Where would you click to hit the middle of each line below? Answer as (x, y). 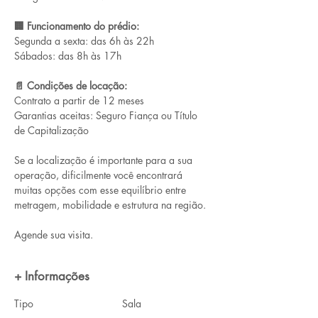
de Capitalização (51, 130)
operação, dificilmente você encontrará (100, 175)
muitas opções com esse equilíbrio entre (102, 190)
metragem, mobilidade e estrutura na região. (110, 205)
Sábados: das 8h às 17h (68, 56)
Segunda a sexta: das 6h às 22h (84, 41)
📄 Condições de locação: (71, 86)
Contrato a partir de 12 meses (79, 100)
